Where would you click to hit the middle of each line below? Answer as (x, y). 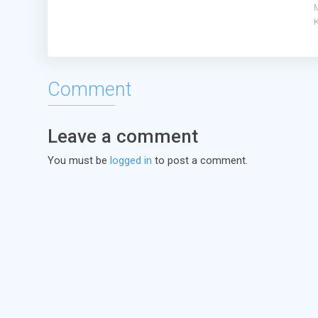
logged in (131, 160)
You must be (79, 160)
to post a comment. (200, 160)
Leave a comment (123, 136)
